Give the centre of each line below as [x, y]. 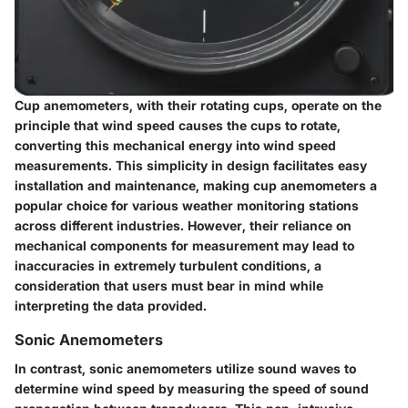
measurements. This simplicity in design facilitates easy [191, 165]
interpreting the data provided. [111, 305]
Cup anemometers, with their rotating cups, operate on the [198, 105]
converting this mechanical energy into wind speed [175, 145]
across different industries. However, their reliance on [183, 225]
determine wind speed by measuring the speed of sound [192, 388]
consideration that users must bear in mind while [169, 285]
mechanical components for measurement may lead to [184, 245]
